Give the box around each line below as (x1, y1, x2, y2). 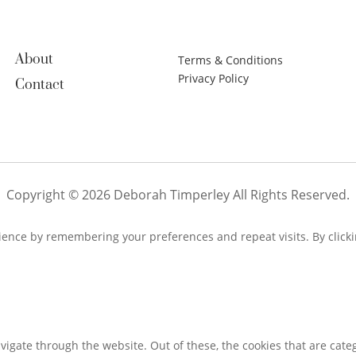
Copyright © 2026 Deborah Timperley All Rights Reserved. (6, 186, 350, 204)
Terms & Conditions (178, 52, 283, 68)
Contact (15, 76, 65, 95)
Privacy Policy (178, 71, 249, 87)
